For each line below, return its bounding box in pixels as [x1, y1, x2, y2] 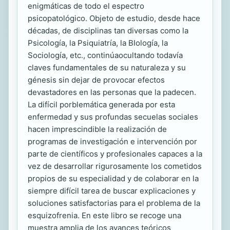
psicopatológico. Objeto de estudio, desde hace [28, 13, 200, 23]
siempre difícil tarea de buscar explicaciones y [28, 185, 196, 196]
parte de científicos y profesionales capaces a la [28, 148, 202, 159]
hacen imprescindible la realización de [28, 124, 167, 134]
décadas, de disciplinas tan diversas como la [28, 25, 188, 35]
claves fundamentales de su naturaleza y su [28, 62, 186, 72]
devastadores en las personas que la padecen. [28, 87, 196, 97]
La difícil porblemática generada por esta [28, 99, 175, 109]
